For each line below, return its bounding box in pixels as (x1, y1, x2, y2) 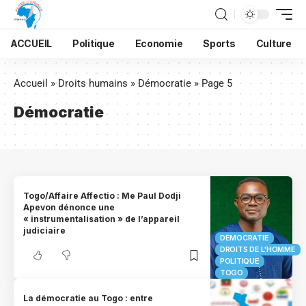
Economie (135, 38, 183, 49)
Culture (255, 38, 292, 49)
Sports (203, 38, 236, 49)
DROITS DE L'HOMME (220, 244, 296, 254)
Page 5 (201, 77, 232, 89)
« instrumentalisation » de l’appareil (23, 214, 180, 225)
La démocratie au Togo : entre (23, 293, 154, 304)
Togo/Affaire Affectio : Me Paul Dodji (23, 191, 182, 201)
